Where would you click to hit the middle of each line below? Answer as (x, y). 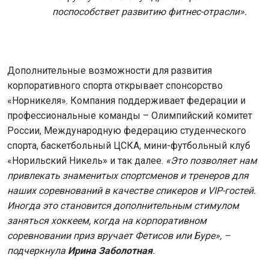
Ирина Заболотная (110, 251)
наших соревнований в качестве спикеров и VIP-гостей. (131, 191)
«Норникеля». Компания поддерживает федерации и (126, 101)
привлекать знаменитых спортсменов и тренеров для (128, 176)
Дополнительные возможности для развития (110, 71)
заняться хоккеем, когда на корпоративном (107, 221)
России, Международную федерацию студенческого (127, 131)
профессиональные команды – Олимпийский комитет (130, 116)
